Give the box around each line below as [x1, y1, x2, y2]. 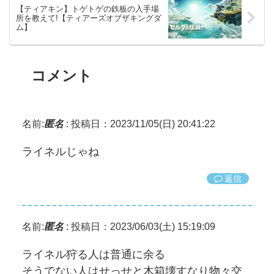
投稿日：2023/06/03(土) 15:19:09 [71, 221, 215, 232]
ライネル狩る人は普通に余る [22, 248, 165, 261]
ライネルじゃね [22, 146, 99, 158]
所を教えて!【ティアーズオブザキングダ [16, 13, 161, 23]
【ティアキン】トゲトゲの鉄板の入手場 [16, 4, 159, 13]
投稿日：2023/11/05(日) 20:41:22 [71, 119, 215, 130]
